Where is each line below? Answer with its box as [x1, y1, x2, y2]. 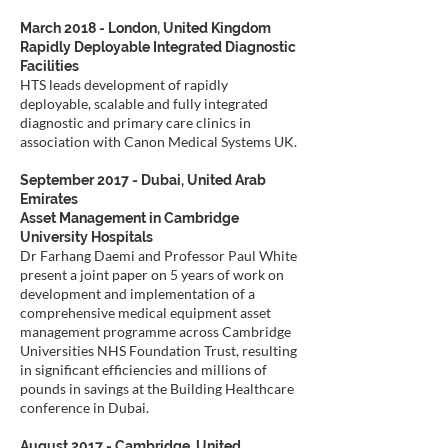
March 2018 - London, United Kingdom [20, 20, 271, 36]
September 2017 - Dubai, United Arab [20, 172, 266, 188]
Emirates [20, 191, 78, 207]
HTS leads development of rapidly [20, 76, 228, 93]
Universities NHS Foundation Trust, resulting [20, 342, 297, 359]
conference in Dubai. [20, 399, 149, 416]
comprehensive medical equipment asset [20, 304, 271, 321]
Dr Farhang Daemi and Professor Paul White [20, 247, 297, 264]
